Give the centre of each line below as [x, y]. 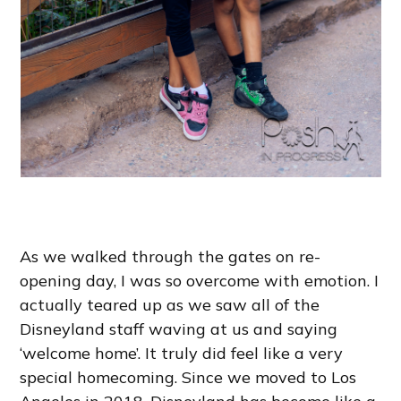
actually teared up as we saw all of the [170, 305]
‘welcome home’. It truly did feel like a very [182, 354]
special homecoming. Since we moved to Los [188, 378]
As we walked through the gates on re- [171, 257]
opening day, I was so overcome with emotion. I [200, 281]
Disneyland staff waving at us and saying [179, 329]
